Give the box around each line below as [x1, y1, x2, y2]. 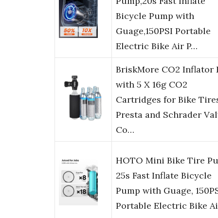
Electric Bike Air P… [116, 40, 198, 52]
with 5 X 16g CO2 [116, 79, 187, 91]
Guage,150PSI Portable [116, 25, 211, 37]
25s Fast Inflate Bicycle [116, 170, 212, 182]
